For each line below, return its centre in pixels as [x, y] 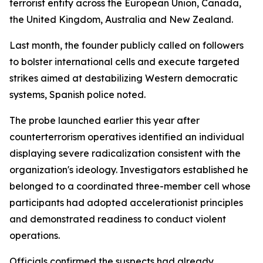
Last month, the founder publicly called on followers [127, 45]
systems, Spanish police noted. [77, 95]
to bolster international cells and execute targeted [124, 62]
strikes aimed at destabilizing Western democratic [124, 78]
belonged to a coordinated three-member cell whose [130, 186]
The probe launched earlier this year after [104, 120]
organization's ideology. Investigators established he [129, 170]
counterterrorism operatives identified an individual [127, 137]
